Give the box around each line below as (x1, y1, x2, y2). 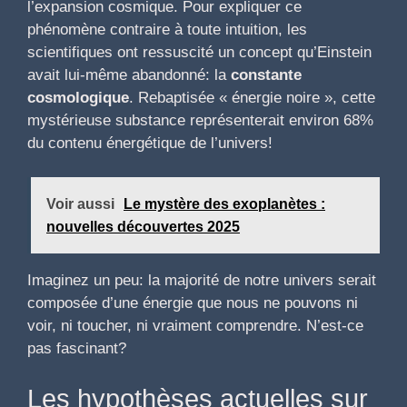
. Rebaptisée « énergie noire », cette (129, 88, 375, 106)
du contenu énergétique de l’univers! (27, 134, 273, 152)
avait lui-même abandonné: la (27, 65, 231, 84)
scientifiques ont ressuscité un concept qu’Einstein (27, 43, 372, 61)
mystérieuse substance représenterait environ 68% (27, 111, 373, 129)
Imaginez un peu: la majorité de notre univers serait (27, 272, 376, 290)
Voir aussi (46, 196, 114, 213)
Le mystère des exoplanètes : (124, 196, 325, 213)
